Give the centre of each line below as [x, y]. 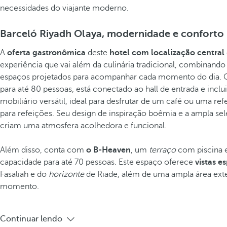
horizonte [66, 174]
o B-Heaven [108, 150]
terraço [162, 150]
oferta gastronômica [46, 53]
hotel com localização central [167, 53]
